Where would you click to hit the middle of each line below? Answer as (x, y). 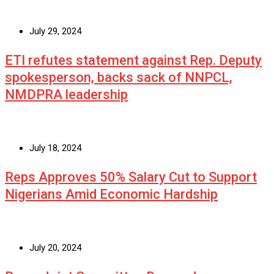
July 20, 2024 (55, 248)
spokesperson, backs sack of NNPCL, (119, 78)
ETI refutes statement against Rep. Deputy (133, 61)
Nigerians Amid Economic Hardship (111, 194)
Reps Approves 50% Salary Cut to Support (131, 177)
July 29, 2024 (55, 31)
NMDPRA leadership (66, 95)
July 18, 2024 (55, 148)
